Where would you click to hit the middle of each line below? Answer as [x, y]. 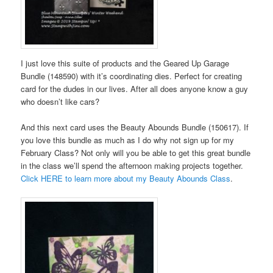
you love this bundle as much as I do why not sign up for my [128, 140]
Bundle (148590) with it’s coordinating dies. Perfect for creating [132, 76]
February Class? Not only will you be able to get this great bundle [136, 152]
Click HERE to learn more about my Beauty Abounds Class [126, 178]
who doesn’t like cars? [60, 101]
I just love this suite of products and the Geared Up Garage [125, 63]
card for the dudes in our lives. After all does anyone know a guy [135, 88]
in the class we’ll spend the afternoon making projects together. [132, 165]
